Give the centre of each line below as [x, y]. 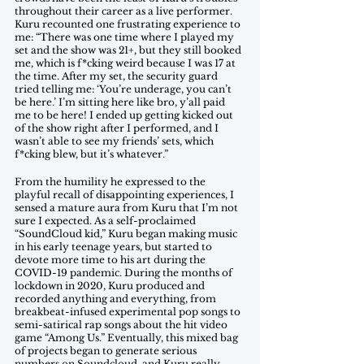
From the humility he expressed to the [111, 182]
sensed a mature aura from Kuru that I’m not [128, 208]
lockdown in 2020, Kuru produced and [111, 286]
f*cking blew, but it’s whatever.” [93, 154]
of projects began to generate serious [107, 351]
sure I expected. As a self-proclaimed [106, 221]
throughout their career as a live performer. [125, 11]
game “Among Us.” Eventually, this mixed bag [128, 338]
